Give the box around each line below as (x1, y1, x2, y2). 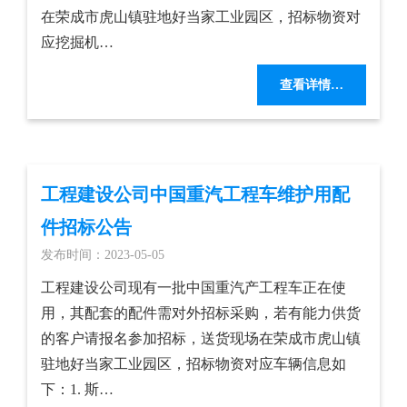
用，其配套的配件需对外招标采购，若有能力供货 (41, 304, 361, 321)
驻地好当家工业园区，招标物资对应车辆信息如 (41, 355, 346, 372)
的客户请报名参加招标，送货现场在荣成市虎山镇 (41, 330, 361, 346)
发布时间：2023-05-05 (41, 247, 164, 262)
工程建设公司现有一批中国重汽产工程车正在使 (41, 279, 346, 295)
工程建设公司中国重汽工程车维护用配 (41, 184, 350, 204)
